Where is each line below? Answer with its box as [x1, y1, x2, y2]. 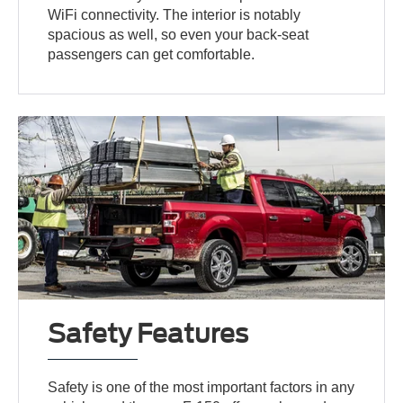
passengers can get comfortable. [48, 46, 255, 62]
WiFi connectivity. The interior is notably [48, 6, 301, 22]
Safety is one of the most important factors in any [48, 379, 355, 395]
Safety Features [48, 318, 249, 349]
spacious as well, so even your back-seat [48, 26, 309, 42]
